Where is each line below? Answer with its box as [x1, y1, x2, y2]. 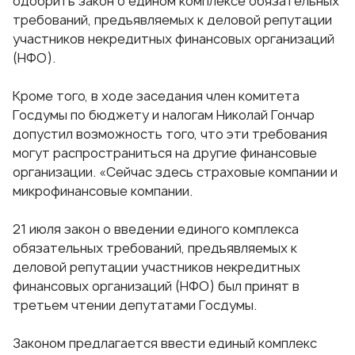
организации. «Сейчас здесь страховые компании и [13, 163, 338, 181]
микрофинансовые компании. [13, 182, 193, 200]
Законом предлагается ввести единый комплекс [13, 334, 317, 353]
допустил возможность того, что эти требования [13, 125, 327, 143]
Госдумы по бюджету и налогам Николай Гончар [13, 106, 315, 124]
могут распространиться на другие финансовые [13, 144, 317, 162]
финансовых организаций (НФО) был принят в [13, 277, 300, 296]
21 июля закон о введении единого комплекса [13, 220, 299, 239]
